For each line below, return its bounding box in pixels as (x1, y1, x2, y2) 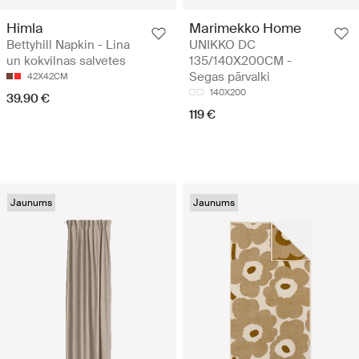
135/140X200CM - (189, 53, 292, 70)
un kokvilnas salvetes (6, 53, 126, 70)
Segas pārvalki (189, 69, 270, 86)
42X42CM (27, 71, 68, 83)
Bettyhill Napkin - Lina (6, 37, 130, 54)
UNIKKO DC (189, 37, 256, 54)
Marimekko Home (189, 19, 301, 38)
